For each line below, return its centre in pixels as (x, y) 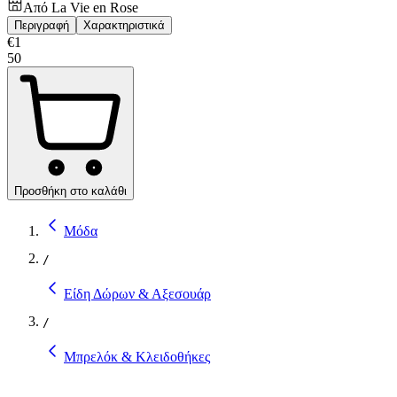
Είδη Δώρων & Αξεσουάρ (137, 293)
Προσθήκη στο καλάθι (70, 191)
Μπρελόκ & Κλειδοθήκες (137, 356)
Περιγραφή (42, 25)
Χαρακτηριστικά (124, 25)
